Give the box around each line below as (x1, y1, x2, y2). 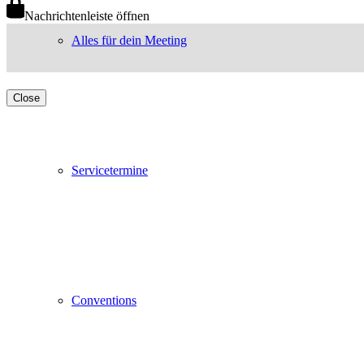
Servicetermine (71, 163, 148, 177)
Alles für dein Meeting (71, 33, 187, 47)
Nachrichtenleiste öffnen (24, 8, 149, 23)
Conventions (71, 293, 136, 307)
